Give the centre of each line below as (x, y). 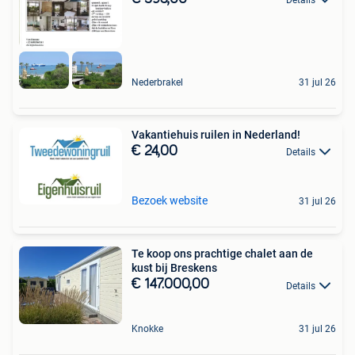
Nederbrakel (157, 82)
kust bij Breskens (174, 268)
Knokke (147, 328)
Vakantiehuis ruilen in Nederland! (216, 134)
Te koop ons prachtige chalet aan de (222, 254)
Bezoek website (170, 201)
